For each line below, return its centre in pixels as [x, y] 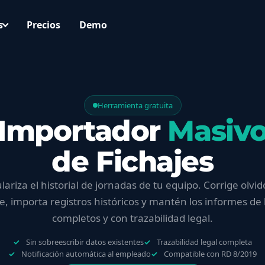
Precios [43, 25]
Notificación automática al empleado [86, 254]
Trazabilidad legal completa [204, 242]
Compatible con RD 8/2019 [210, 254]
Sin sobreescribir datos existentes [85, 242]
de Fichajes [132, 161]
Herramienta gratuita [135, 105]
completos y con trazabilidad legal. [132, 218]
